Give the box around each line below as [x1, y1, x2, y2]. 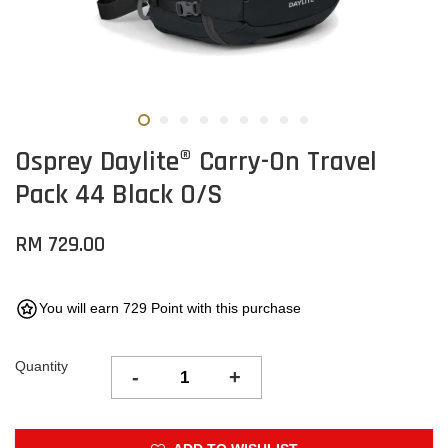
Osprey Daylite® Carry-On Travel [15, 144, 377, 180]
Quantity [15, 358, 68, 374]
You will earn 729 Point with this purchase [39, 300, 301, 316]
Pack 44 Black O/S [15, 177, 223, 213]
